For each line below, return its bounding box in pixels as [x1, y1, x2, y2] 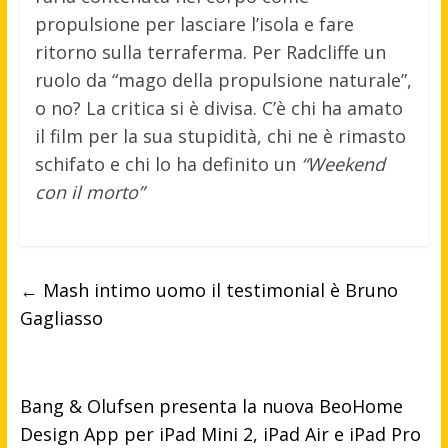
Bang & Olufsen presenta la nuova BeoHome [19, 394, 403, 419]
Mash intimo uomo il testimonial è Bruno [37, 278, 398, 303]
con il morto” [34, 180, 144, 205]
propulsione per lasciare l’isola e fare [34, 12, 354, 37]
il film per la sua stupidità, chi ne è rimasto [34, 124, 406, 149]
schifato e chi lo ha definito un [34, 152, 301, 177]
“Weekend [300, 152, 385, 177]
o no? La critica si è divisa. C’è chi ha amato [34, 96, 403, 121]
